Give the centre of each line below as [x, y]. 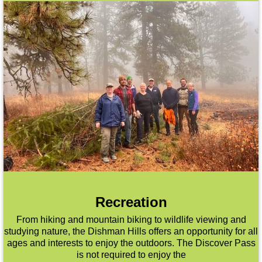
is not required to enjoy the [131, 254]
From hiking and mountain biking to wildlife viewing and [131, 219]
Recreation [131, 202]
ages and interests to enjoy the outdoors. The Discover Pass [131, 243]
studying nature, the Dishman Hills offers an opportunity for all [131, 231]
